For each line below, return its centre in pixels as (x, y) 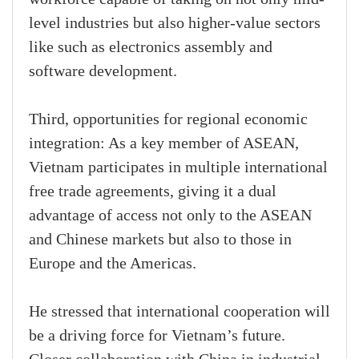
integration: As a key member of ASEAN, (164, 144)
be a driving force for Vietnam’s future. (157, 336)
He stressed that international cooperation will (179, 312)
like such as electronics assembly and (151, 48)
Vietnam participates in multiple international (178, 168)
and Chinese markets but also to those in (160, 240)
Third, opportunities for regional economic (168, 120)
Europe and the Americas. (113, 264)
